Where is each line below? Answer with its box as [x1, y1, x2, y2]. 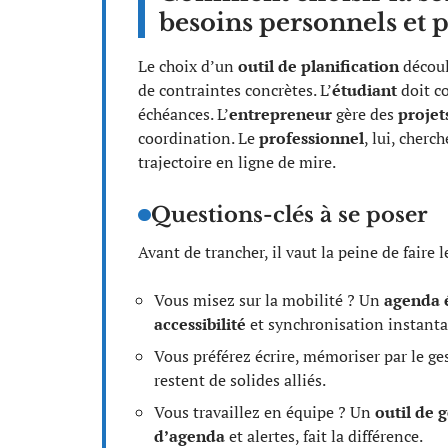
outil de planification [238, 55, 399, 77]
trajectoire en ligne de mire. [138, 151, 336, 173]
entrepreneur [229, 103, 332, 125]
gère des [332, 103, 398, 125]
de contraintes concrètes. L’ [138, 79, 332, 101]
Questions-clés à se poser [150, 202, 427, 228]
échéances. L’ [138, 103, 229, 125]
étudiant [332, 79, 397, 101]
